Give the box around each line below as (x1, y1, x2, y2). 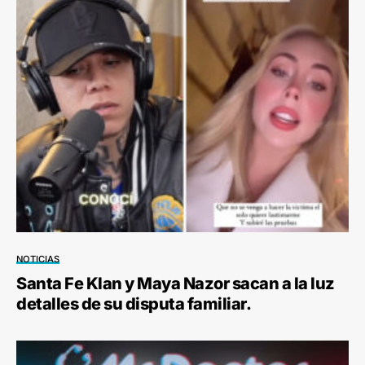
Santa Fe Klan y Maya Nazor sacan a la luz (16, 274, 335, 294)
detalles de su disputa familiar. (16, 294, 251, 314)
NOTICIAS (16, 253, 59, 266)
